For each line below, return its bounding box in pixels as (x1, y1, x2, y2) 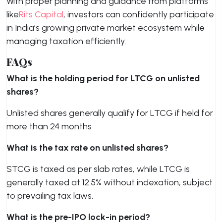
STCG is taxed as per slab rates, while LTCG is (6, 164, 190, 174)
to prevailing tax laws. (6, 190, 93, 201)
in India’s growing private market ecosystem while (6, 22, 205, 33)
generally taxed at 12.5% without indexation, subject (6, 177, 213, 188)
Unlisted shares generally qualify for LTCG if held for (6, 108, 213, 118)
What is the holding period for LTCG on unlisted (6, 73, 200, 84)
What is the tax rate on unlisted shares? (6, 142, 168, 153)
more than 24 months (6, 121, 92, 132)
